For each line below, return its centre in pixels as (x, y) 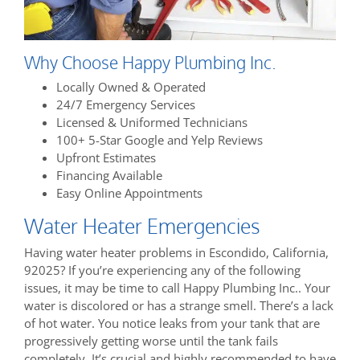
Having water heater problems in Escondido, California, (176, 253)
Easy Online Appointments (129, 193)
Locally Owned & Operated (131, 87)
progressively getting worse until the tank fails (151, 341)
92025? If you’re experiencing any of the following (162, 270)
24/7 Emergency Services (126, 105)
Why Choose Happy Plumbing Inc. (150, 62)
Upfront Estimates (106, 158)
